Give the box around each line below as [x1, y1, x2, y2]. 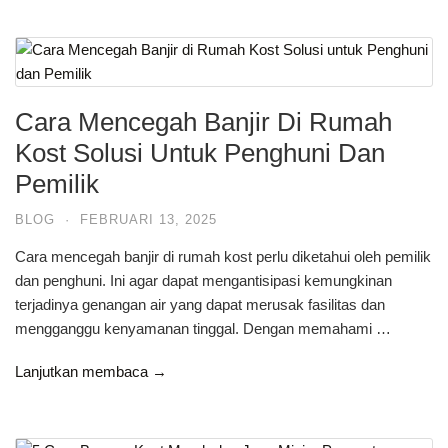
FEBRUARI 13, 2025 [80, 212, 217, 227]
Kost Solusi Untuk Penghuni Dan [15, 138, 385, 168]
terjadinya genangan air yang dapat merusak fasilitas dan [15, 296, 385, 313]
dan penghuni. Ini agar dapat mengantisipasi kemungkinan [15, 272, 392, 289]
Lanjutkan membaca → [15, 362, 167, 380]
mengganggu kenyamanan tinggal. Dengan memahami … [15, 320, 391, 337]
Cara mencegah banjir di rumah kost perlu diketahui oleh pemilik [15, 248, 431, 265]
